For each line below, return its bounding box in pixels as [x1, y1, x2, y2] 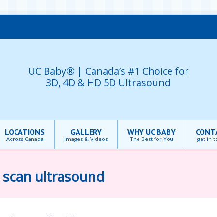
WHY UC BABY [127, 127, 176, 137]
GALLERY [70, 127, 102, 137]
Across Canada [6, 135, 44, 142]
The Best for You [130, 135, 173, 142]
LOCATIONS [5, 127, 45, 137]
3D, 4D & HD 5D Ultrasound [46, 76, 171, 89]
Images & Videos [64, 135, 108, 142]
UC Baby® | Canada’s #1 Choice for [28, 64, 189, 77]
